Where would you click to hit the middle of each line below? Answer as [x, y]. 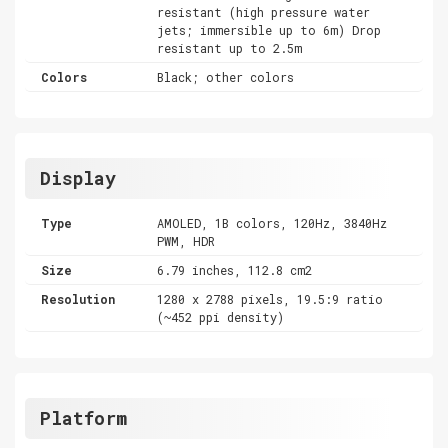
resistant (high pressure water [264, 11]
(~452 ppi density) [221, 316]
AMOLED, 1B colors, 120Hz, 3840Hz [272, 222]
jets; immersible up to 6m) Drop [269, 29]
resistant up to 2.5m [230, 47]
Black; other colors [226, 76]
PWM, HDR [186, 240]
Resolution [78, 298]
